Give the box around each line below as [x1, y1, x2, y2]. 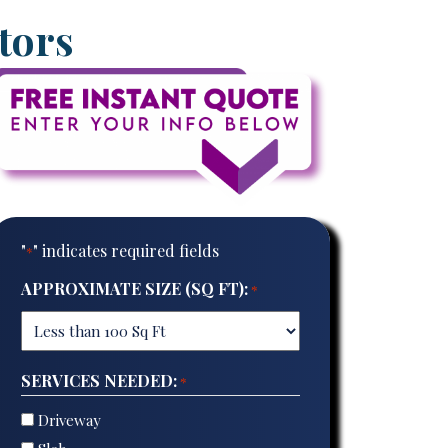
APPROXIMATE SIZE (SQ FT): [20, 278, 248, 300]
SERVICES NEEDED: [20, 370, 177, 392]
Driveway [37, 409, 101, 430]
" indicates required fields [32, 240, 219, 262]
